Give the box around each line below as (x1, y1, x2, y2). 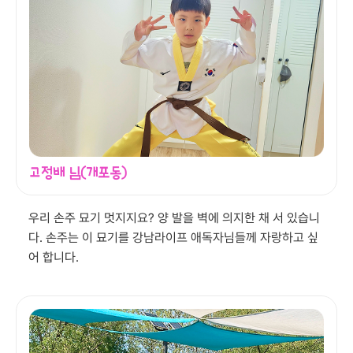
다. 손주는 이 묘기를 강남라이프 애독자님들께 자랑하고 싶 (28, 229, 318, 245)
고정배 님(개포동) (29, 165, 127, 180)
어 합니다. (28, 249, 79, 265)
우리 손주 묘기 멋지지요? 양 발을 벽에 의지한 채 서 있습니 (28, 210, 320, 225)
